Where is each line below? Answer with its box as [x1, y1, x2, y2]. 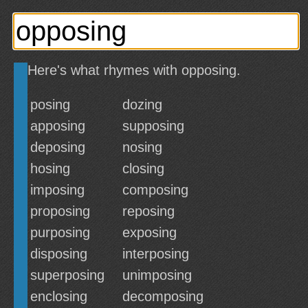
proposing [30, 203, 90, 219]
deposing [30, 140, 85, 155]
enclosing [30, 289, 87, 304]
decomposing [122, 289, 203, 304]
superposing [30, 267, 104, 283]
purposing [30, 225, 90, 240]
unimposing [122, 267, 192, 283]
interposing [122, 246, 189, 261]
